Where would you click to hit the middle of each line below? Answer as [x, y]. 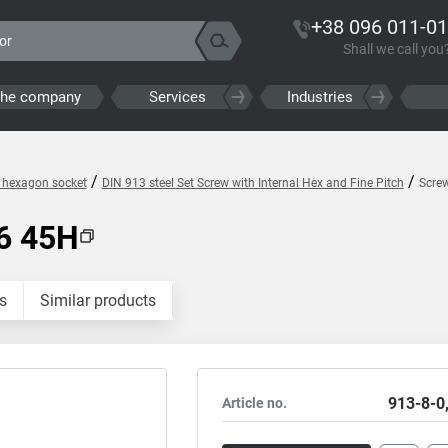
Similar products [97, 300]
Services [178, 97]
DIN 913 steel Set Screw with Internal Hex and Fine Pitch [252, 183]
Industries [319, 97]
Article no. [255, 403]
